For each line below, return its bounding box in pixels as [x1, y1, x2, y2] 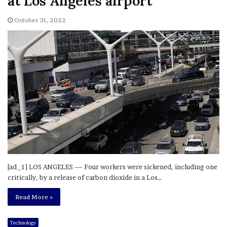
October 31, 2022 [14, 16, 66, 24]
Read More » [15, 193, 53, 201]
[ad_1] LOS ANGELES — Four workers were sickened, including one [8, 162, 217, 171]
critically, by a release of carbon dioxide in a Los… [8, 173, 162, 181]
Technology [10, 219, 36, 225]
